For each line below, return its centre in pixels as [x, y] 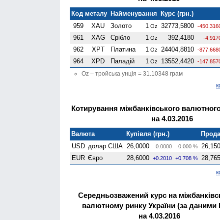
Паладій [123, 61]
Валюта [83, 134]
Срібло [121, 37]
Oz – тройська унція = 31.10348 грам [132, 73]
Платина [123, 49]
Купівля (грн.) [148, 134]
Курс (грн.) [177, 13]
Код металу [89, 13]
